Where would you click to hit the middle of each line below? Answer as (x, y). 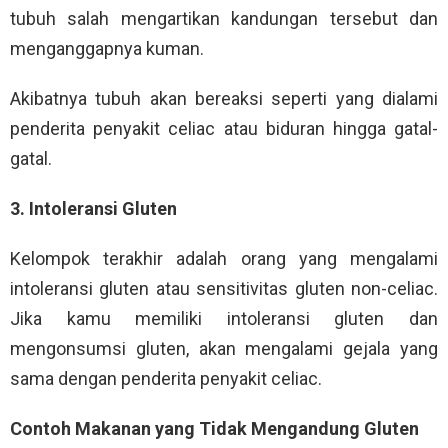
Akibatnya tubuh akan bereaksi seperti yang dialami (224, 98)
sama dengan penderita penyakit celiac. (166, 378)
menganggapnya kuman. (107, 48)
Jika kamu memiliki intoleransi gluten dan (224, 318)
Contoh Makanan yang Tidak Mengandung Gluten (214, 428)
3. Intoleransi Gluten (93, 208)
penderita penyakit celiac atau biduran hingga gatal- (224, 128)
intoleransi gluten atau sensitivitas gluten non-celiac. (224, 288)
